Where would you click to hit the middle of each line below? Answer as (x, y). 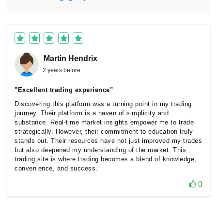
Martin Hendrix (70, 58)
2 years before (62, 70)
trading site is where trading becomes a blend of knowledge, (106, 159)
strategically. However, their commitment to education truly (104, 132)
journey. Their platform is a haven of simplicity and (92, 113)
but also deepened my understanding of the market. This (100, 150)
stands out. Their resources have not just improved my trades (108, 141)
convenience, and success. (56, 168)
